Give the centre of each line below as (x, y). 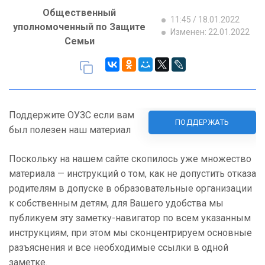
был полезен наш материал (70, 130)
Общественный (79, 13)
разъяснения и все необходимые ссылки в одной (119, 248)
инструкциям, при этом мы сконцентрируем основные (130, 233)
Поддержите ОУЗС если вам (72, 115)
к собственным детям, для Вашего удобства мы (116, 203)
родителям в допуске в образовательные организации (130, 189)
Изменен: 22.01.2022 (209, 32)
